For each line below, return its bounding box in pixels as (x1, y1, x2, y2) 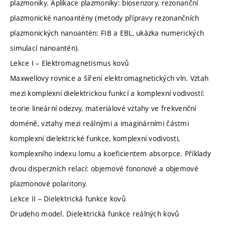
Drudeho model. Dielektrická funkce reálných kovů (10, 208, 179, 218)
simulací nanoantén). (10, 43, 80, 53)
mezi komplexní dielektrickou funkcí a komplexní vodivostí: (10, 88, 205, 98)
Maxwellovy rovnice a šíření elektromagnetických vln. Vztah (10, 73, 209, 83)
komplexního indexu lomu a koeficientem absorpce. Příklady (10, 148, 211, 158)
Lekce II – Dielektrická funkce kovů (10, 193, 126, 203)
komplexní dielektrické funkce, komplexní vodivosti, (10, 133, 180, 143)
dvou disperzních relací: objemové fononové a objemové (10, 163, 198, 173)
